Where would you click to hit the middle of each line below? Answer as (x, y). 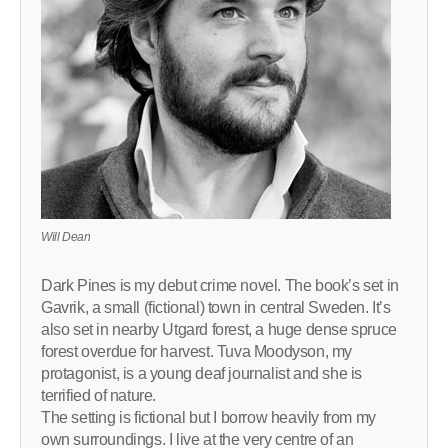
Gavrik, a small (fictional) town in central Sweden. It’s (216, 307)
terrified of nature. (98, 395)
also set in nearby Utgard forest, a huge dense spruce (219, 329)
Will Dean (66, 236)
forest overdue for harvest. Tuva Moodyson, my (197, 351)
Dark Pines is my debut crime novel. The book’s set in (220, 285)
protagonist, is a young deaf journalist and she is (202, 373)
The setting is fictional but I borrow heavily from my (208, 417)
